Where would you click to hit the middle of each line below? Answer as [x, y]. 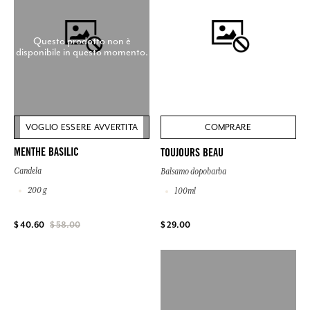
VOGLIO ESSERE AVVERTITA [82, 128]
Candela [28, 171]
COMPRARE [228, 128]
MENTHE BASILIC [46, 153]
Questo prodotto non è [82, 40]
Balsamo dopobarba [193, 171]
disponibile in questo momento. [82, 52]
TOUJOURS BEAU [192, 153]
